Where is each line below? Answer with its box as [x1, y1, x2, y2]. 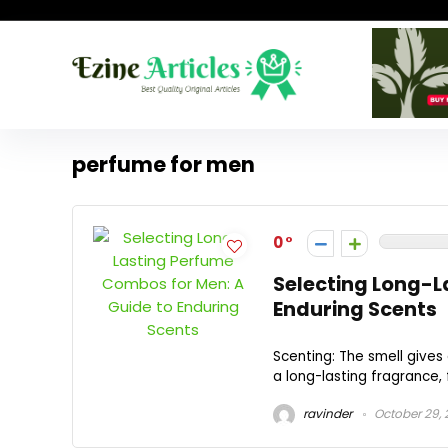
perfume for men [72, 150, 255, 179]
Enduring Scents [273, 296, 437, 323]
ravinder [300, 404, 352, 422]
